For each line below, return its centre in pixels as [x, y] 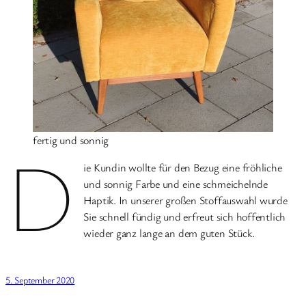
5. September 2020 [40, 280]
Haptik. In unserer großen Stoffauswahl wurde [185, 200]
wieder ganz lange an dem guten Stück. [169, 233]
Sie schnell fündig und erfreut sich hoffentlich [185, 217]
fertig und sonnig [71, 140]
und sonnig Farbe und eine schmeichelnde [176, 184]
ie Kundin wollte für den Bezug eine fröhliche [183, 168]
